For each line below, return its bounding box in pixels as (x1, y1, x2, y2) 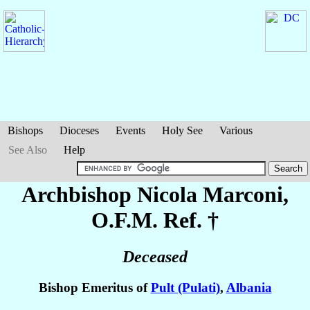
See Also (8, 144, 47, 156)
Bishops (8, 125, 43, 136)
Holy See (162, 125, 203, 136)
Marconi (203, 182, 283, 207)
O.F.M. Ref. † (91, 208, 219, 232)
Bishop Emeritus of (38, 280, 151, 295)
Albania (226, 280, 272, 295)
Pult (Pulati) (150, 280, 220, 295)
